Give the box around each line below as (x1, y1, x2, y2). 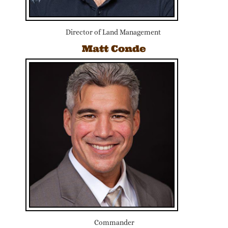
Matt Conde (82, 43, 146, 54)
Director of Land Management (66, 28, 162, 36)
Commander (94, 218, 134, 226)
